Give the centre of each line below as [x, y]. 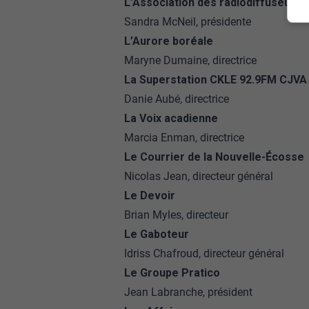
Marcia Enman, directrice [184, 138]
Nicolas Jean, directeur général [198, 176]
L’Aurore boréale [168, 41]
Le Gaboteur [156, 234]
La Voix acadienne [171, 118]
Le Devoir [149, 196]
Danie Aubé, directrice [176, 99]
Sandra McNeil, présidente [187, 22]
